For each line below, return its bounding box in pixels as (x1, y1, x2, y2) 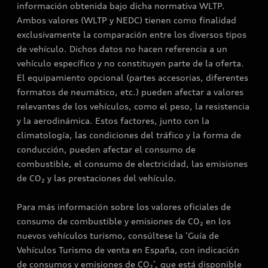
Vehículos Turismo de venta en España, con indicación (17, 245, 239, 255)
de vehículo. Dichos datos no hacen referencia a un (17, 44, 227, 54)
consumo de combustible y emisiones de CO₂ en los (17, 216, 231, 226)
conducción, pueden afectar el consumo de (17, 144, 196, 154)
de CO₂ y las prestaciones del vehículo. (17, 173, 176, 183)
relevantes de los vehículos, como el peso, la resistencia (17, 101, 249, 111)
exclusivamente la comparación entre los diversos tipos (17, 29, 246, 39)
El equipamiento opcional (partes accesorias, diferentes (17, 72, 248, 83)
